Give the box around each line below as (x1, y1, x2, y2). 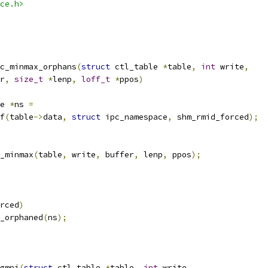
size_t (14, 74, 43, 84)
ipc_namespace (100, 112, 167, 122)
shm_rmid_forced (172, 112, 249, 122)
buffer (100, 150, 134, 160)
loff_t (81, 74, 110, 84)
